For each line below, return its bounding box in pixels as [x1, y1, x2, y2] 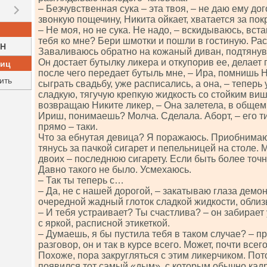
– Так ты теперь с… [38, 175, 124, 185]
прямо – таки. [38, 122, 98, 132]
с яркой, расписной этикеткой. [38, 218, 170, 228]
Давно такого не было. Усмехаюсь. [38, 164, 191, 175]
